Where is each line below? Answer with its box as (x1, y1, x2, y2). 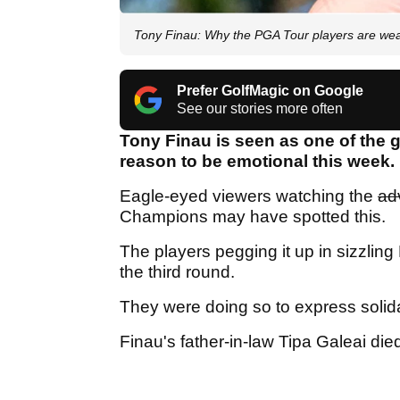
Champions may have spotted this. (120, 207, 390, 227)
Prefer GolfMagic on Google (177, 83, 363, 99)
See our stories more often (177, 101, 343, 117)
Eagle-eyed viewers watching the (120, 187, 378, 206)
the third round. (120, 262, 239, 282)
